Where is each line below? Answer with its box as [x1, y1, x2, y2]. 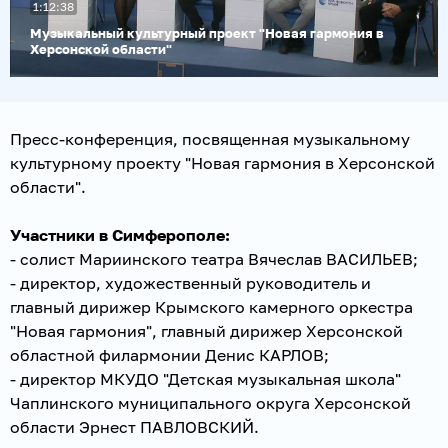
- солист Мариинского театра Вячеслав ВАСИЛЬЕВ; [10, 248, 418, 269]
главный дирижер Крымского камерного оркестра [10, 296, 413, 317]
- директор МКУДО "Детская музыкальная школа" [10, 368, 401, 389]
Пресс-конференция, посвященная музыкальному [10, 128, 410, 149]
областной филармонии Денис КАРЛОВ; [10, 344, 329, 365]
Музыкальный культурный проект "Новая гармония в [30, 24, 384, 41]
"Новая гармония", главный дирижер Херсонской [10, 320, 403, 341]
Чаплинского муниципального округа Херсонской [10, 392, 411, 413]
